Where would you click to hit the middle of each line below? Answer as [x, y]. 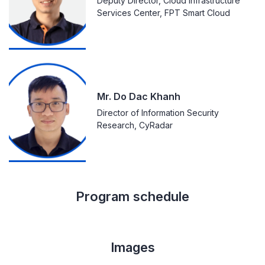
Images [132, 247]
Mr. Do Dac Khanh [139, 96]
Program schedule [132, 196]
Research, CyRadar [135, 125]
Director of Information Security [158, 112]
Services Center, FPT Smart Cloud [164, 12]
